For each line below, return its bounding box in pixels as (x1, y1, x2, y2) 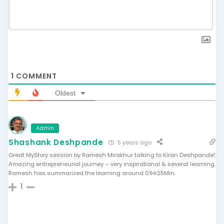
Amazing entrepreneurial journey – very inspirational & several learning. (8, 159, 215, 168)
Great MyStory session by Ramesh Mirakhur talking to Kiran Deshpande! (8, 150, 215, 159)
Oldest (55, 88, 75, 97)
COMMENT (14, 70, 57, 81)
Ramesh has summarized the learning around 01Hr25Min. (8, 168, 175, 177)
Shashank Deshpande (8, 136, 103, 147)
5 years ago (115, 138, 151, 146)
